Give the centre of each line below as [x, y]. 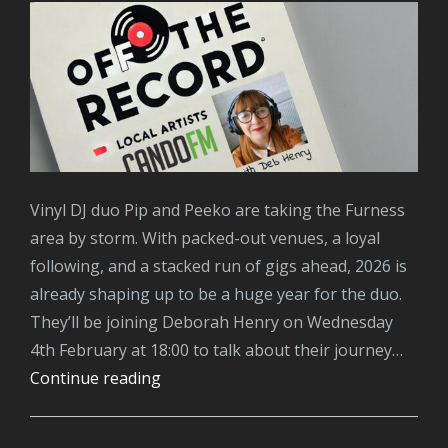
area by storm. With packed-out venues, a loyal [205, 237]
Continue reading [100, 377]
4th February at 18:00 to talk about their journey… [216, 349]
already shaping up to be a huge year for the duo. [216, 293]
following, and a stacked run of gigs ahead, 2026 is [218, 265]
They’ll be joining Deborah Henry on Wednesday [211, 321]
